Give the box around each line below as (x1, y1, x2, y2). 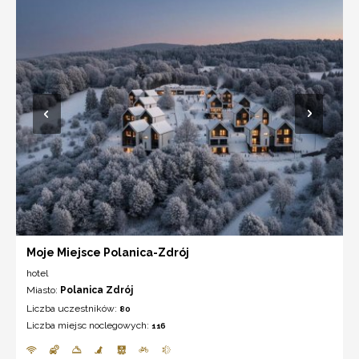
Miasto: (26, 284, 60, 296)
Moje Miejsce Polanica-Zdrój (26, 245, 189, 259)
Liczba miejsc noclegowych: (26, 319, 151, 331)
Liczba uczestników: (26, 302, 119, 314)
